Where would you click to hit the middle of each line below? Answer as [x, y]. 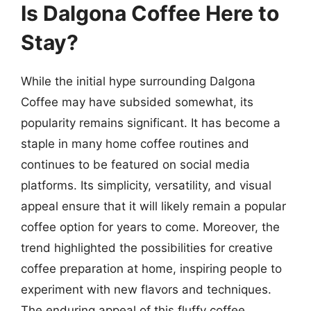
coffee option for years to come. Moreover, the [150, 227]
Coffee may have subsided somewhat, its [137, 102]
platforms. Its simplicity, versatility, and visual [146, 185]
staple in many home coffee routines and [135, 143]
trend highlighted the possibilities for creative [147, 247]
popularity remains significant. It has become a [151, 123]
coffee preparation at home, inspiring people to [151, 268]
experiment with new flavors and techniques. [146, 289]
